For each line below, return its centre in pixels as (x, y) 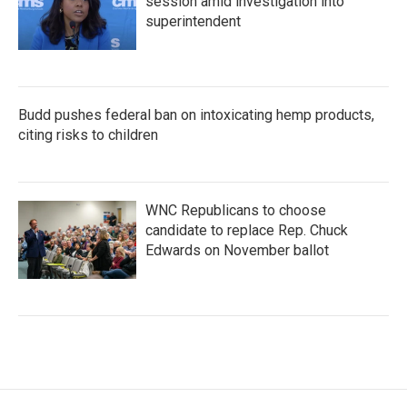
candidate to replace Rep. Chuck (247, 230)
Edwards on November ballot (237, 250)
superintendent (193, 21)
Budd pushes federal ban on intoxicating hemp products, (196, 115)
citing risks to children (88, 135)
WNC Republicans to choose (236, 210)
